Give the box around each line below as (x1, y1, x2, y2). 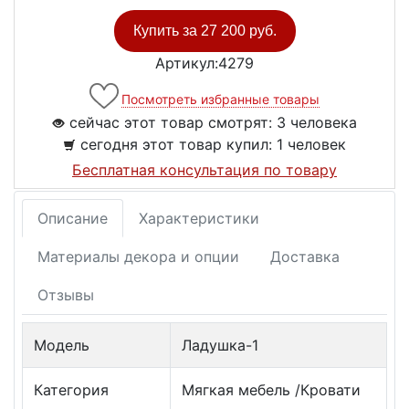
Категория (34, 381, 109, 400)
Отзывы (37, 286, 94, 305)
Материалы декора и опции (37, 247, 239, 267)
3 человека (277, 113, 357, 132)
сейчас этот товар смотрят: (65, 113, 277, 132)
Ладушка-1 (182, 336, 258, 355)
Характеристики (139, 209, 259, 228)
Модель (34, 336, 89, 355)
